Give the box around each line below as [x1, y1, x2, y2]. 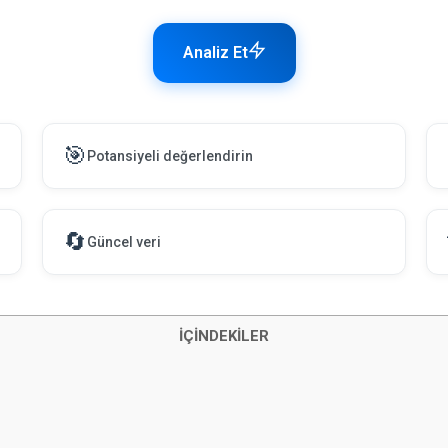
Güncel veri [87, 234, 162, 250]
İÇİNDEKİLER [179, 327, 269, 345]
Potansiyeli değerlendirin [87, 148, 254, 164]
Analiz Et [182, 43, 248, 62]
